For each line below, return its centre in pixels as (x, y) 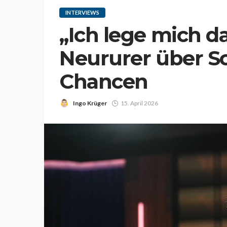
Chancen (104, 81)
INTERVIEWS (82, 12)
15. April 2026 (139, 103)
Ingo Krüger (90, 103)
